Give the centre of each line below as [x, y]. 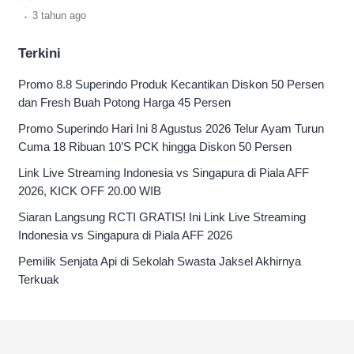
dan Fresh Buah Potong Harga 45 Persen [124, 102]
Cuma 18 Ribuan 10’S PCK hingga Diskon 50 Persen [155, 147]
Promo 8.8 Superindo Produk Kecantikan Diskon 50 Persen [171, 84]
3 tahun [51, 15]
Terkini [40, 53]
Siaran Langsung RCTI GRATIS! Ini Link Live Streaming [162, 217]
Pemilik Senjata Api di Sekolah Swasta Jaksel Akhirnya [160, 261]
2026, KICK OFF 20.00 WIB [90, 191]
